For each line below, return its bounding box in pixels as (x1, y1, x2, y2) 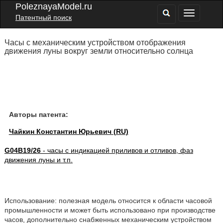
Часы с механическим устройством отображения (4, 38, 186, 47)
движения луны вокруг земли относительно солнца (4, 47, 193, 55)
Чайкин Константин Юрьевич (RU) (8, 127, 128, 135)
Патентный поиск (15, 13, 72, 21)
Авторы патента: (8, 111, 68, 118)
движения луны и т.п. (4, 156, 73, 164)
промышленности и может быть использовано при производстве (4, 206, 216, 214)
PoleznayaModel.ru (15, 1, 92, 11)
